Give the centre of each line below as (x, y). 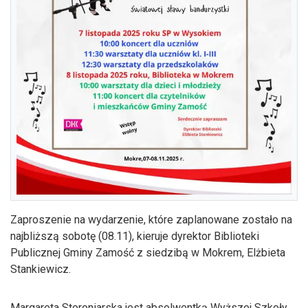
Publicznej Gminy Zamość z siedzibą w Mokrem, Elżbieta (148, 252)
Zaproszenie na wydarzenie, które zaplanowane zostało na (151, 219)
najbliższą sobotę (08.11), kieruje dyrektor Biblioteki (135, 236)
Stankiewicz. (41, 269)
